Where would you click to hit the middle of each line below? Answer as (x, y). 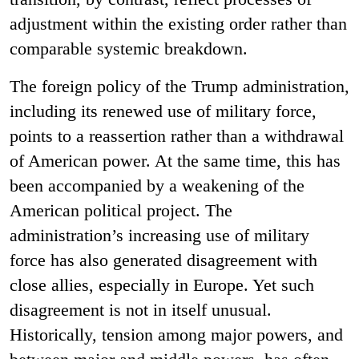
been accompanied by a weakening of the (157, 185)
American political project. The (121, 210)
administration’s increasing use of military (159, 235)
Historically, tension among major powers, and (176, 334)
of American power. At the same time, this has (175, 160)
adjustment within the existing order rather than (178, 23)
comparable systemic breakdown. (129, 48)
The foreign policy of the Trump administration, (179, 86)
